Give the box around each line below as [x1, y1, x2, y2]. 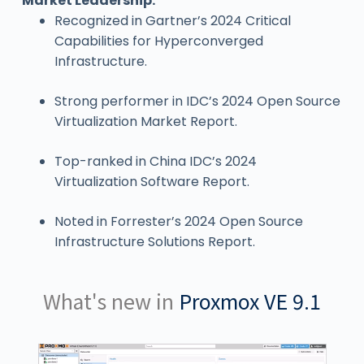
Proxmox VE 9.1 [178, 286, 321, 316]
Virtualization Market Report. [54, 112, 237, 132]
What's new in [42, 286, 174, 316]
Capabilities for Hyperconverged [54, 32, 263, 51]
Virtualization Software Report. [54, 172, 249, 192]
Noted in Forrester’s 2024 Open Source [54, 212, 303, 232]
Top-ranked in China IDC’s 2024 [54, 152, 257, 171]
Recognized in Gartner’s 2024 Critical [54, 11, 291, 31]
